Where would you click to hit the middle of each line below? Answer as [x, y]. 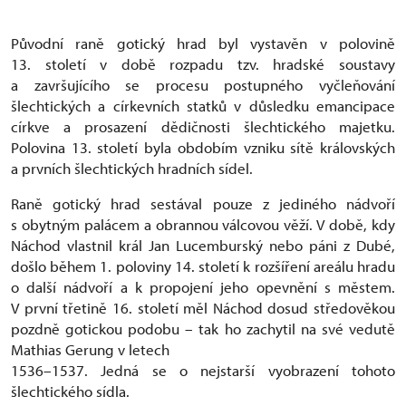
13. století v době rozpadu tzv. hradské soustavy [203, 64]
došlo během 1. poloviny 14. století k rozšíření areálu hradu [203, 266]
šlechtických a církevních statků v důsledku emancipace [203, 106]
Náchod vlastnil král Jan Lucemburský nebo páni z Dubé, [203, 245]
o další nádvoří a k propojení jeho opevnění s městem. [203, 287]
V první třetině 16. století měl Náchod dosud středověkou [203, 308]
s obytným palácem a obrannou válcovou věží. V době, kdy [203, 224]
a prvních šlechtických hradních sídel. [132, 168]
